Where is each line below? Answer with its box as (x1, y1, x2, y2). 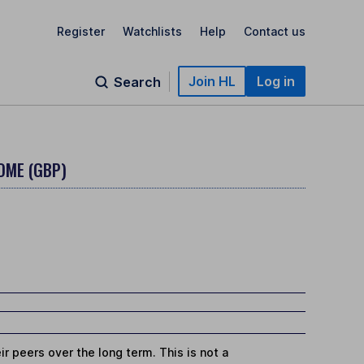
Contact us (244, 24, 305, 38)
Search (114, 74, 161, 90)
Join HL (188, 73, 236, 89)
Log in (257, 73, 295, 89)
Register (57, 24, 105, 38)
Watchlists (123, 24, 182, 38)
